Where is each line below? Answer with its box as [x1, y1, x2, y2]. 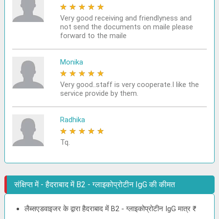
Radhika [60, 115, 85, 124]
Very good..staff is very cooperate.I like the [60, 80, 199, 89]
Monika [60, 58, 83, 66]
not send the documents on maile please [60, 22, 193, 31]
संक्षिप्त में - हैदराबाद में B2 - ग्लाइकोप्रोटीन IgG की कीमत [14, 180, 175, 189]
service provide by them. [60, 89, 138, 98]
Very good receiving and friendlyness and [60, 14, 192, 22]
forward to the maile [60, 31, 127, 40]
